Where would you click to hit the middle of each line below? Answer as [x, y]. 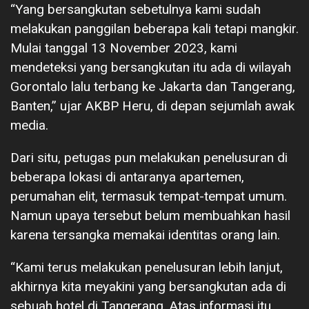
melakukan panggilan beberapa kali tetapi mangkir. [154, 28]
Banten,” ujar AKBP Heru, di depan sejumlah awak [152, 106]
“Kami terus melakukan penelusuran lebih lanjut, [147, 267]
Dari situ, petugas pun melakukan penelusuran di [149, 157]
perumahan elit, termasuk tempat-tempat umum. [149, 196]
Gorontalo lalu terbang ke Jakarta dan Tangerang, [153, 86]
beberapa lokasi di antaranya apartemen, [127, 177]
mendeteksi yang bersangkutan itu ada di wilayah [151, 67]
